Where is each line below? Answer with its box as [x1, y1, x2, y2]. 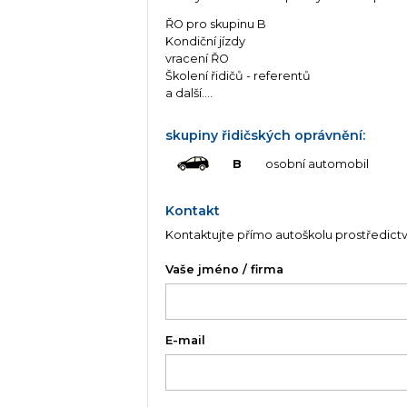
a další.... [165, 86, 213, 101]
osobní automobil [264, 157, 369, 172]
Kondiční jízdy [165, 35, 246, 49]
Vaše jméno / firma [165, 262, 284, 276]
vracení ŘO [165, 52, 230, 66]
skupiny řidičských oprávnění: [165, 126, 366, 144]
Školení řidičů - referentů [165, 69, 312, 84]
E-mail [165, 333, 206, 347]
